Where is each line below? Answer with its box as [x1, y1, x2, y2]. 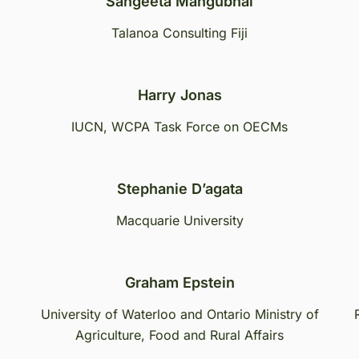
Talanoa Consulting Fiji [111, 25, 248, 41]
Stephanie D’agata [116, 180, 243, 197]
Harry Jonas [137, 87, 222, 103]
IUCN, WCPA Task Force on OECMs [71, 119, 288, 135]
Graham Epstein [124, 274, 235, 291]
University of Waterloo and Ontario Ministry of [40, 306, 319, 322]
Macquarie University [115, 212, 244, 228]
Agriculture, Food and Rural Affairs [75, 327, 284, 343]
